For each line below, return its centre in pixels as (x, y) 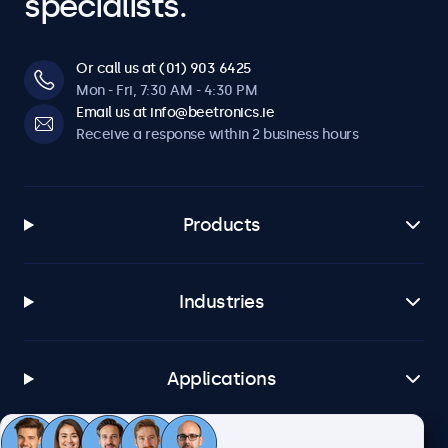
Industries (222, 302)
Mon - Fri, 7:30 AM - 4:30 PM (166, 90)
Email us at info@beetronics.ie (175, 112)
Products (221, 225)
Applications (222, 379)
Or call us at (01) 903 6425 (163, 68)
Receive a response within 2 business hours (217, 134)
